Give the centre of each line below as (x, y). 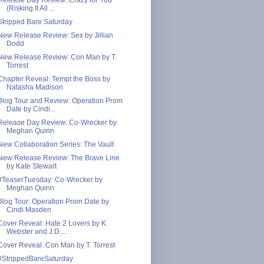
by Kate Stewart (31, 166)
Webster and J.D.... (36, 231)
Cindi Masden (29, 209)
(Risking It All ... (30, 8)
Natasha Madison (34, 87)
